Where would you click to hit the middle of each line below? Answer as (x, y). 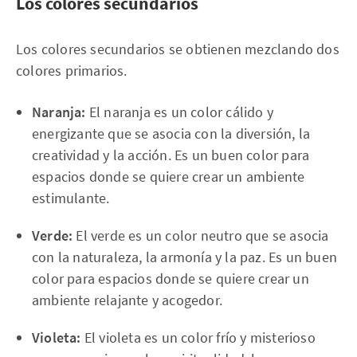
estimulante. (71, 198)
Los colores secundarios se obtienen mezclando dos (178, 49)
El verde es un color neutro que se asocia (201, 235)
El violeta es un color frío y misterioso (198, 337)
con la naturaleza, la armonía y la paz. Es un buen (185, 257)
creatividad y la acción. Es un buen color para (171, 155)
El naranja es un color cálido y (180, 112)
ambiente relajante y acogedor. (127, 300)
